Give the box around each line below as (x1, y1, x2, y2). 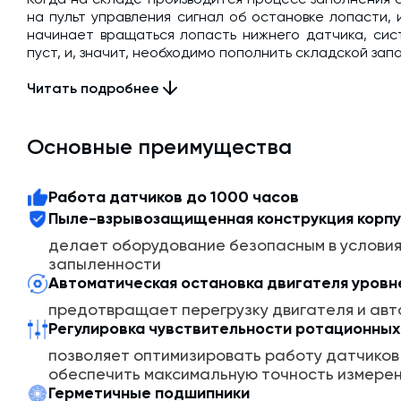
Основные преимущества (27, 133, 292, 160)
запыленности (48, 254, 161, 274)
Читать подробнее (27, 79, 159, 97)
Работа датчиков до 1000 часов (48, 187, 299, 208)
